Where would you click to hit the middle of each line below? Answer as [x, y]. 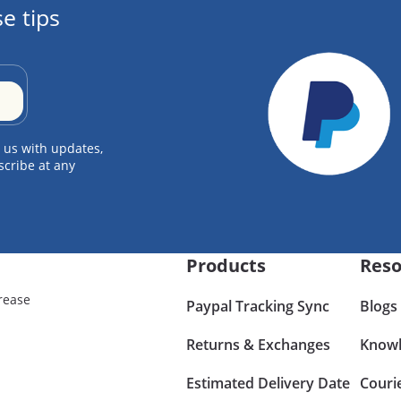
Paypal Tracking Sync [258, 306]
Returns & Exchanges [259, 344]
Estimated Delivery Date [269, 383]
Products [226, 265]
